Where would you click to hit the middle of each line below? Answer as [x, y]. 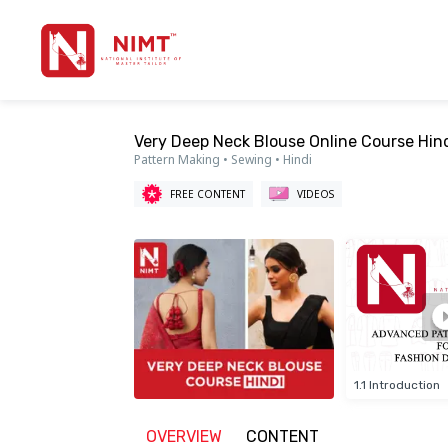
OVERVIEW [184, 436]
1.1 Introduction [397, 385]
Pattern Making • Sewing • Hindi [223, 159]
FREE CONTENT [208, 194]
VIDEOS [316, 194]
